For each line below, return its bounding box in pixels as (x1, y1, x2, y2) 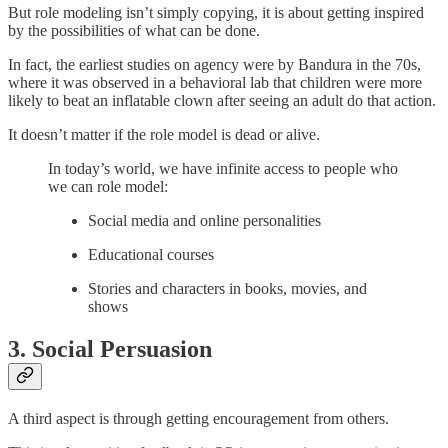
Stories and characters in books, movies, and (88, 280, 367, 298)
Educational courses (88, 246, 214, 264)
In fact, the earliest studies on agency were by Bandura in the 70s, (8, 56, 421, 74)
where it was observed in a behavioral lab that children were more (8, 74, 422, 92)
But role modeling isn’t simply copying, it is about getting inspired (8, 4, 424, 22)
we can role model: (48, 178, 168, 196)
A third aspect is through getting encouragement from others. (8, 409, 389, 427)
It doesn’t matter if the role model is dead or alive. (8, 126, 320, 144)
